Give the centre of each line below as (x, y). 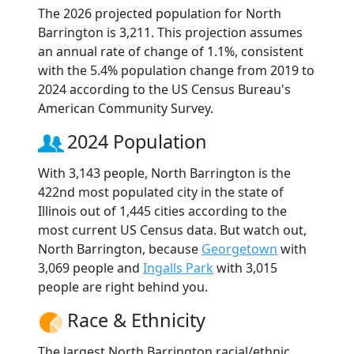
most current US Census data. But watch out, (172, 230)
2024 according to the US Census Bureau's (164, 89)
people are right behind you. (123, 286)
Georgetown (239, 249)
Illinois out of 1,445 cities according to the (162, 211)
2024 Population (137, 141)
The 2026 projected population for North (160, 13)
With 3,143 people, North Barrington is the (164, 173)
